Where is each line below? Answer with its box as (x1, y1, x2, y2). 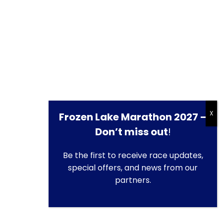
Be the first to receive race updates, (62, 150, 203, 161)
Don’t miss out (95, 125, 168, 139)
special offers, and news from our (68, 162, 198, 173)
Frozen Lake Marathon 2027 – (59, 110, 207, 124)
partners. (114, 174, 151, 186)
